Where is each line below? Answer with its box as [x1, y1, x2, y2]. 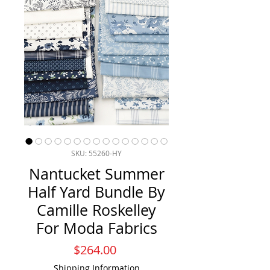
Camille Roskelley [37, 200, 156, 221]
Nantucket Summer [28, 164, 165, 184]
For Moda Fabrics [36, 218, 157, 239]
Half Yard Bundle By [28, 182, 165, 202]
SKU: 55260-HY [71, 148, 122, 159]
